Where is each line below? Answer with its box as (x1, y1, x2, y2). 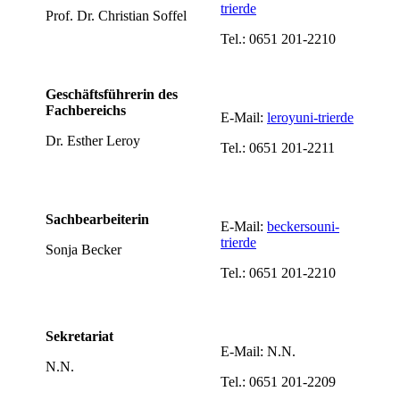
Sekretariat (46, 328, 113, 344)
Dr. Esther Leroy (46, 132, 140, 148)
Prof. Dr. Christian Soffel (46, 7, 187, 23)
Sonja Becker (46, 241, 121, 257)
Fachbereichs (46, 102, 126, 118)
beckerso (267, 218, 317, 234)
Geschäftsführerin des (46, 86, 178, 102)
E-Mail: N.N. (221, 343, 296, 359)
